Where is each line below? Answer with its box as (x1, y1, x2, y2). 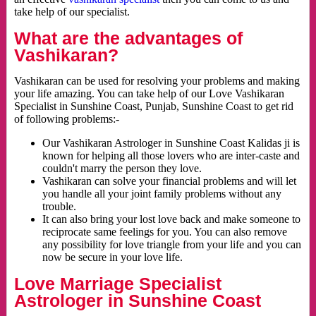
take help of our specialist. (13, 6, 130, 18)
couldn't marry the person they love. (42, 162, 202, 175)
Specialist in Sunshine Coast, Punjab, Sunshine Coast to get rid (13, 100, 293, 113)
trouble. (42, 200, 76, 213)
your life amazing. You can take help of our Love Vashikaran (13, 87, 284, 100)
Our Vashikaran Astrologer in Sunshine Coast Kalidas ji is (42, 137, 300, 150)
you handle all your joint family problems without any (42, 188, 281, 200)
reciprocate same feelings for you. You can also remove (42, 226, 287, 238)
